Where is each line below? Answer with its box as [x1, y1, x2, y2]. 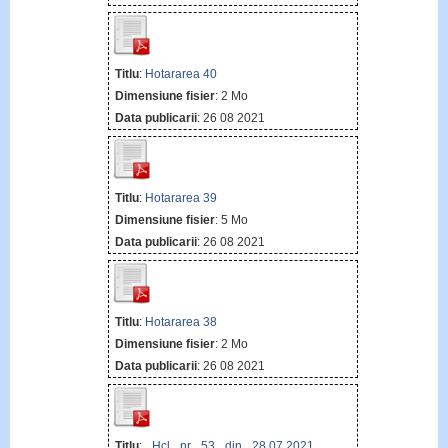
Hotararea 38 [144, 315, 217, 330]
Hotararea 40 [144, 66, 217, 81]
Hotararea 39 [144, 191, 217, 205]
